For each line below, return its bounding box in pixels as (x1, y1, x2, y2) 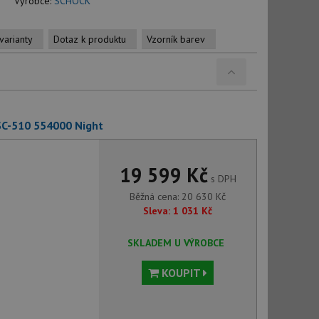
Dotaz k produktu (53, 33, 126, 46)
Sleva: (143, 204, 171, 217)
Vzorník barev (147, 33, 205, 46)
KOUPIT (159, 266, 204, 280)
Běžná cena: (130, 190, 182, 203)
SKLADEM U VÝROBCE (127, 236, 224, 249)
